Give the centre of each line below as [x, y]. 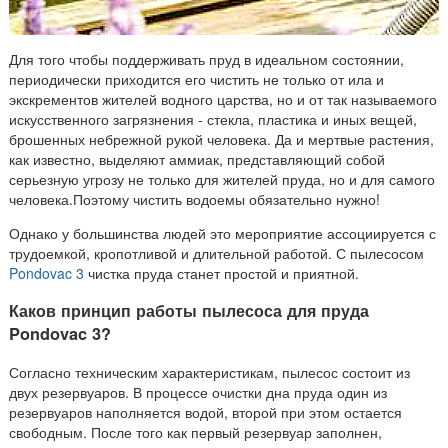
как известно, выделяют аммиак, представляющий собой [197, 158]
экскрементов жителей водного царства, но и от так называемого [223, 98]
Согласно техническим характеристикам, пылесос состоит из [209, 371]
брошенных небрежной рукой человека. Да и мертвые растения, [221, 138]
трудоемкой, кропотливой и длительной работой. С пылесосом [216, 252]
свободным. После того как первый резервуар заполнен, [195, 431]
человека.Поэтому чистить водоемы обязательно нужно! [194, 198]
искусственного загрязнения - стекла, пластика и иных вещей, [213, 118]
